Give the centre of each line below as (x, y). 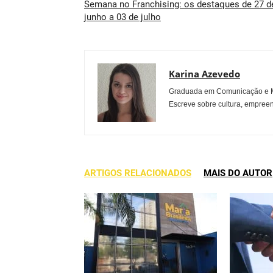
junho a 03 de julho (122, 17)
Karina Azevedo (204, 74)
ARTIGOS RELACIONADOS (138, 173)
